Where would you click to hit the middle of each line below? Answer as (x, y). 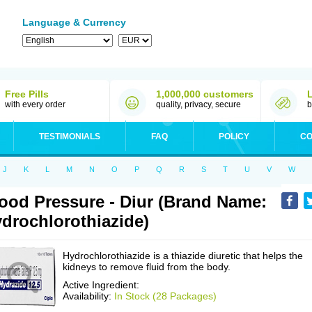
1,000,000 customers (205, 94)
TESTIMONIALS (70, 136)
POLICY (234, 136)
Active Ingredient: (101, 285)
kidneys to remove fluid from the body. (147, 267)
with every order (35, 104)
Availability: (88, 296)
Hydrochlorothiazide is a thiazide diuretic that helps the (183, 256)
